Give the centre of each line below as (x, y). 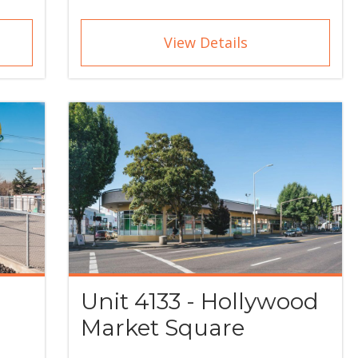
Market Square (162, 328)
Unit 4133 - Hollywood (199, 302)
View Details (205, 43)
